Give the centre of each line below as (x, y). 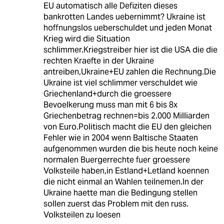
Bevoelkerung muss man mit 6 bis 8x (110, 105)
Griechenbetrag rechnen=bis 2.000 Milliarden (126, 116)
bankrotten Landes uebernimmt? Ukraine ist (124, 17)
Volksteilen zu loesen (82, 215)
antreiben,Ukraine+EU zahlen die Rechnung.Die (129, 72)
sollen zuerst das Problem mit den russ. (116, 204)
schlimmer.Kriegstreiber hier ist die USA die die (130, 50)
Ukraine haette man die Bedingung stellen (120, 193)
